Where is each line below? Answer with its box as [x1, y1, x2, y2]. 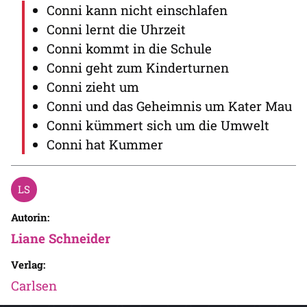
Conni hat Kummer [47, 135, 163, 153]
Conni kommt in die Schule [47, 39, 212, 57]
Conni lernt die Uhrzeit [47, 20, 186, 38]
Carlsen [11, 276, 57, 294]
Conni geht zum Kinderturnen [47, 58, 229, 76]
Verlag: [11, 257, 45, 271]
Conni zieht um [47, 77, 139, 95]
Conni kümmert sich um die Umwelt [47, 116, 269, 134]
